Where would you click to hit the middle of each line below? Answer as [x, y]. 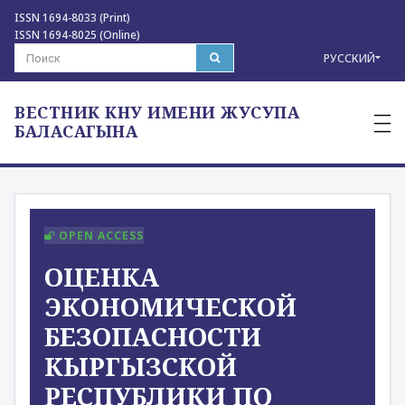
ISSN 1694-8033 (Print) [72, 18]
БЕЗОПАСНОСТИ [153, 336]
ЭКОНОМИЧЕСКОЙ [170, 306]
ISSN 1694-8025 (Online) [77, 35]
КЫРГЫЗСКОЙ [141, 366]
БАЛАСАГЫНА [76, 131]
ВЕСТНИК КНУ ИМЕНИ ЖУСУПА [157, 112]
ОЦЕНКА [102, 277]
